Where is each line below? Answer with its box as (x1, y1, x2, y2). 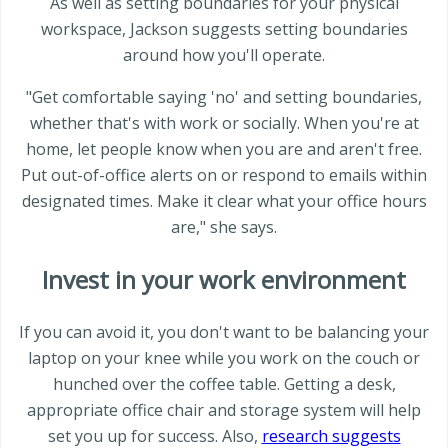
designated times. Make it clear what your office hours (21, 190, 427, 213)
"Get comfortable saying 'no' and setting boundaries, (26, 86, 422, 109)
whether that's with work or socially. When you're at (29, 112, 419, 135)
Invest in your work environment (42, 263, 406, 297)
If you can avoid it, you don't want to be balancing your (19, 321, 429, 344)
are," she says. (171, 216, 277, 239)
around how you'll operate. (123, 44, 325, 67)
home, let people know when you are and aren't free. (26, 138, 422, 161)
